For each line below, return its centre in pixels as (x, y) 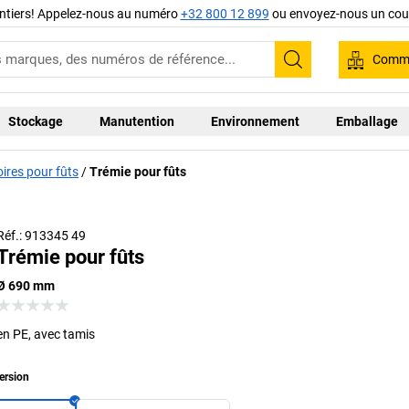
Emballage (367, 121)
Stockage (36, 121)
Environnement (256, 121)
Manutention (137, 121)
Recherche (335, 72)
